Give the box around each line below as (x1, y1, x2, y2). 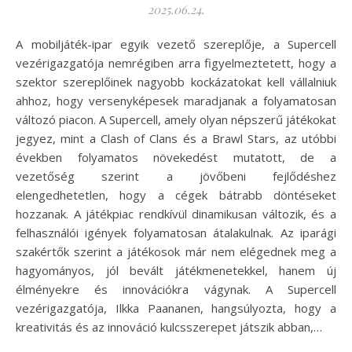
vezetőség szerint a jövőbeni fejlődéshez (16, 168, 336, 185)
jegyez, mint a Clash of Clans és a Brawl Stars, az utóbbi (16, 130, 336, 147)
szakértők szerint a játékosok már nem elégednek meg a (16, 244, 336, 260)
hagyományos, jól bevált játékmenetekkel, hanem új (16, 262, 336, 279)
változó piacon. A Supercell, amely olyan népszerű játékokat (16, 112, 336, 128)
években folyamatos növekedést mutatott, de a (16, 149, 336, 166)
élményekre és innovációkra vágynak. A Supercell (16, 281, 336, 298)
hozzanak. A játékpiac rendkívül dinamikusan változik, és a (16, 206, 336, 222)
